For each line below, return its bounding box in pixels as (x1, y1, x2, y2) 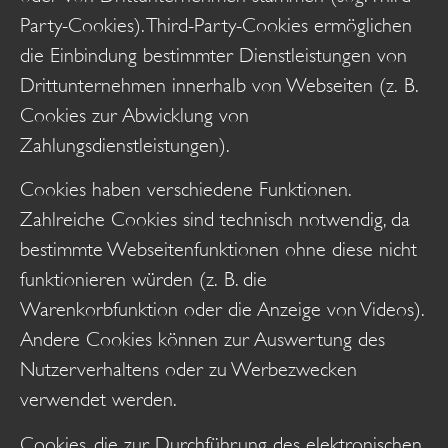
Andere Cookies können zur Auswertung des (20, 328, 385, 352)
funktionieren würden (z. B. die (20, 268, 267, 292)
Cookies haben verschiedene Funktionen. (20, 178, 350, 202)
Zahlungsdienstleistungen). (20, 133, 230, 157)
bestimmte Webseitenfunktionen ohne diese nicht (20, 238, 417, 262)
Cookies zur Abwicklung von (20, 103, 249, 127)
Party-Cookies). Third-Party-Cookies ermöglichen (20, 13, 412, 37)
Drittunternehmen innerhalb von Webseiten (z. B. (20, 73, 417, 97)
